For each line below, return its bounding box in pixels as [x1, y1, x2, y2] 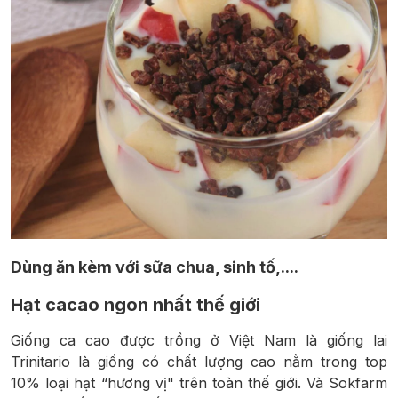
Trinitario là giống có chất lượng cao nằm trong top [11, 353, 387, 371]
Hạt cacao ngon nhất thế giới [11, 294, 260, 316]
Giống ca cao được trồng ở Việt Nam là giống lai [11, 331, 387, 350]
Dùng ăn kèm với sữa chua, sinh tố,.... [11, 258, 298, 277]
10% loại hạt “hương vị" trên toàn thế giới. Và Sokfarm [11, 374, 387, 393]
